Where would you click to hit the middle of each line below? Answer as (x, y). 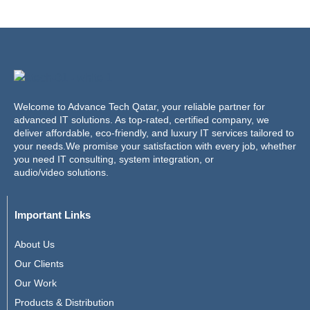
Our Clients (39, 264)
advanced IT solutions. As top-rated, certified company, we (142, 119)
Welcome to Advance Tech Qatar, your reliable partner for (139, 106)
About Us (35, 245)
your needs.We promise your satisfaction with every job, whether (155, 146)
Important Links (53, 215)
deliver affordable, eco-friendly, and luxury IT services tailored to (154, 133)
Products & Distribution (64, 303)
